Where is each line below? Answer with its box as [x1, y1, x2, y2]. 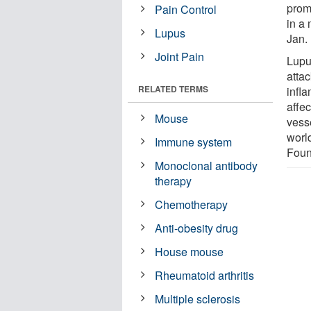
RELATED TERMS [138, 82, 208, 95]
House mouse [155, 243, 224, 260]
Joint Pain [155, 48, 205, 65]
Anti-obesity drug [155, 219, 239, 236]
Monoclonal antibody [155, 157, 258, 174]
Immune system [155, 133, 233, 150]
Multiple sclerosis [155, 290, 241, 307]
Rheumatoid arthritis [155, 267, 255, 283]
